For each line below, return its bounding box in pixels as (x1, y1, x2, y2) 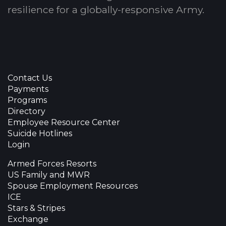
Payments (8, 84, 48, 94)
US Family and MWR (8, 169, 90, 180)
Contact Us (8, 73, 52, 83)
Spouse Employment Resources (8, 181, 138, 191)
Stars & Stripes (8, 203, 65, 213)
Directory (8, 106, 45, 116)
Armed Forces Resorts (8, 158, 96, 168)
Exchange (8, 214, 48, 224)
